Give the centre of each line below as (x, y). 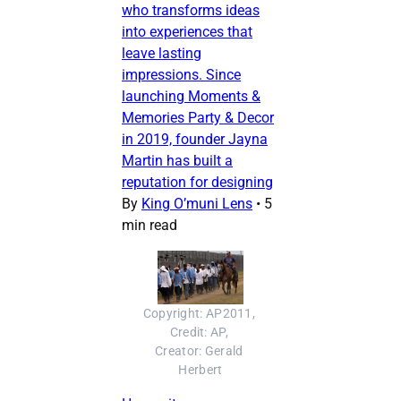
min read (149, 225)
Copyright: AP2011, (199, 313)
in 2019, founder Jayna (195, 139)
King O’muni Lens (197, 203)
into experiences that (187, 31)
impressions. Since (181, 74)
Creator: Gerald (199, 351)
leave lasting (162, 53)
